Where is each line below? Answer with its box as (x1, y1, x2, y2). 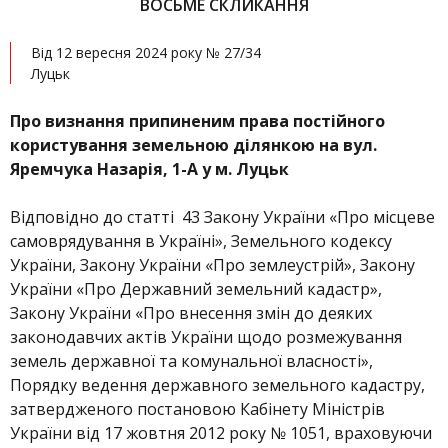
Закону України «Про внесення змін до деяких (10, 302, 372, 324)
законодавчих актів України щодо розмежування (10, 326, 402, 348)
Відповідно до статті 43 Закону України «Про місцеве (10, 206, 435, 228)
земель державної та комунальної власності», (10, 350, 373, 372)
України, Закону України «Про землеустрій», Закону (10, 254, 415, 276)
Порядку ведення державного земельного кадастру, (10, 374, 425, 396)
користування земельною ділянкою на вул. (10, 134, 377, 156)
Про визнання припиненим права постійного (10, 110, 385, 132)
